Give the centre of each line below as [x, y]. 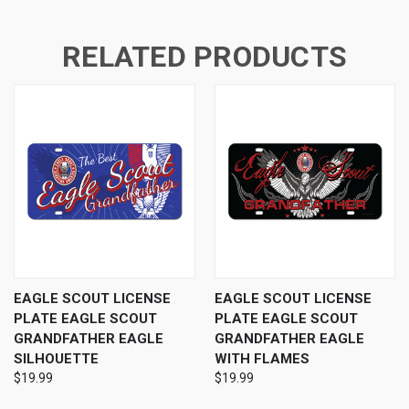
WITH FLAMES [262, 359]
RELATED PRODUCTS [204, 56]
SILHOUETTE [56, 359]
